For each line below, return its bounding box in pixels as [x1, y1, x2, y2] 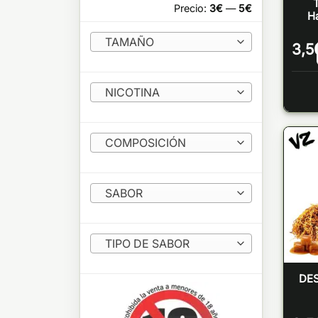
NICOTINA [104, 85, 160, 99]
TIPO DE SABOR [104, 236, 190, 251]
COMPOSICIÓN [104, 136, 186, 150]
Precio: [173, 2, 209, 15]
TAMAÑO [104, 35, 154, 49]
